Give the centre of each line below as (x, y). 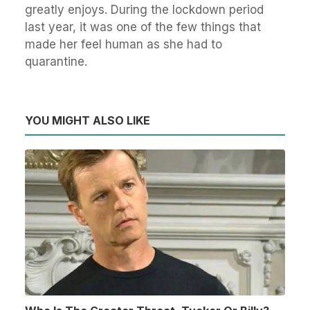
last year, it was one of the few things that (143, 27)
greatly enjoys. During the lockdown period (144, 9)
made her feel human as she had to (124, 44)
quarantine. (56, 61)
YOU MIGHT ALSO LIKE (88, 120)
